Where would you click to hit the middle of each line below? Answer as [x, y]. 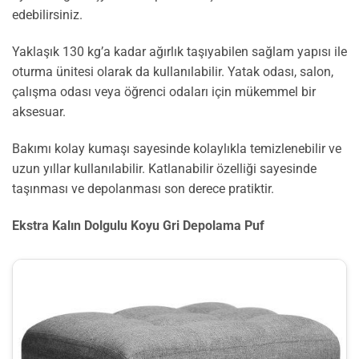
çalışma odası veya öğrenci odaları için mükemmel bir [164, 91]
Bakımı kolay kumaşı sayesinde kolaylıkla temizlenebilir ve [177, 148]
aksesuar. [39, 111]
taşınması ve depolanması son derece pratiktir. [143, 188]
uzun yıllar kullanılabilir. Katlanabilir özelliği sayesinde [164, 168]
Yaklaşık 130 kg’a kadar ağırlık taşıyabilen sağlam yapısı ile [179, 51]
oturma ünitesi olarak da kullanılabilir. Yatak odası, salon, [173, 71]
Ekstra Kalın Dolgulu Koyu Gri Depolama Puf [138, 225]
